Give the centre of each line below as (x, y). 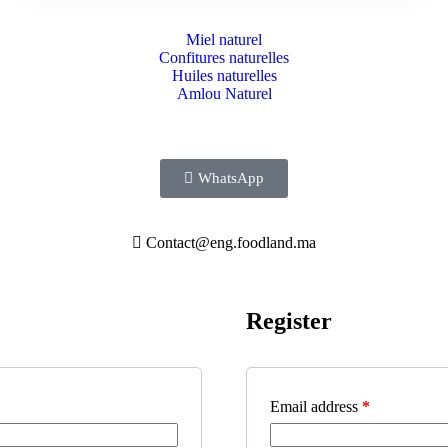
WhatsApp (231, 178)
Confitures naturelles (224, 58)
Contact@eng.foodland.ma (231, 243)
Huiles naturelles (224, 76)
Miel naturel (224, 40)
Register (289, 321)
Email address (316, 407)
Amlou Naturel (224, 94)
